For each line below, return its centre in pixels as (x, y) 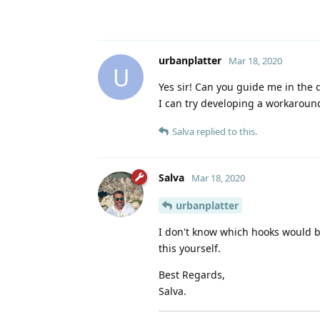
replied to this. (226, 132)
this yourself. (190, 248)
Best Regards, (192, 274)
